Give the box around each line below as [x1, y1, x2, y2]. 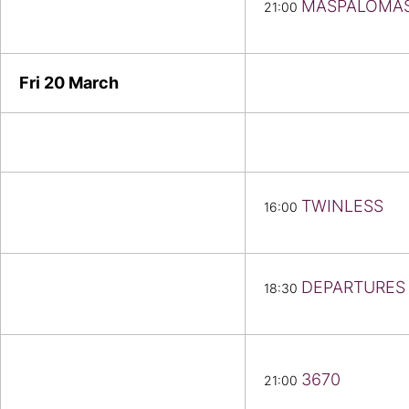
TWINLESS [301, 196, 383, 216]
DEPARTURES [301, 278, 405, 298]
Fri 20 [19, 73, 68, 93]
